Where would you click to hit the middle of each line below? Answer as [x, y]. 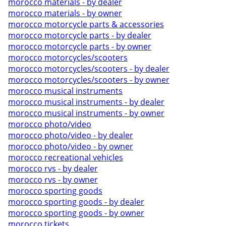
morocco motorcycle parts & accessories [86, 24]
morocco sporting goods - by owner [76, 213]
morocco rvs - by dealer [53, 168]
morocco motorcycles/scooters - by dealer [89, 69]
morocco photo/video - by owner [71, 146]
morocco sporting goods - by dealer [76, 202]
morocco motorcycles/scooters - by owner [89, 80]
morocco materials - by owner [65, 13]
